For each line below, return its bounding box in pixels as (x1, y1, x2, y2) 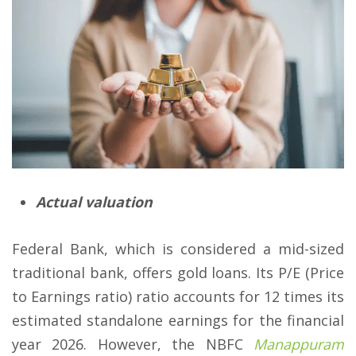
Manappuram (253, 335, 344, 354)
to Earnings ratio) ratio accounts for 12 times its (12, 287, 344, 307)
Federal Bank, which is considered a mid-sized (12, 239, 344, 259)
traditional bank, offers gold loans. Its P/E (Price (12, 263, 344, 283)
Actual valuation (36, 192, 153, 212)
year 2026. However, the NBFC (12, 335, 253, 354)
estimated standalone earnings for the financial (12, 311, 344, 331)
